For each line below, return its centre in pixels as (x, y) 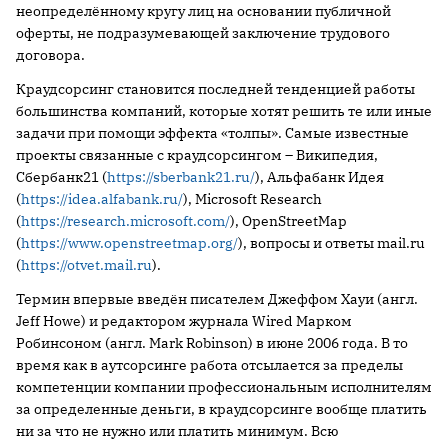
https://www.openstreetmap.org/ (129, 243)
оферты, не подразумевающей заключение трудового (203, 33)
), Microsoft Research (252, 199)
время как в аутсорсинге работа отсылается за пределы (209, 365)
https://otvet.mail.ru (86, 265)
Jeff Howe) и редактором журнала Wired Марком (184, 321)
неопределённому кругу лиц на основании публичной (203, 11)
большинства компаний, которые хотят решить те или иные (224, 111)
